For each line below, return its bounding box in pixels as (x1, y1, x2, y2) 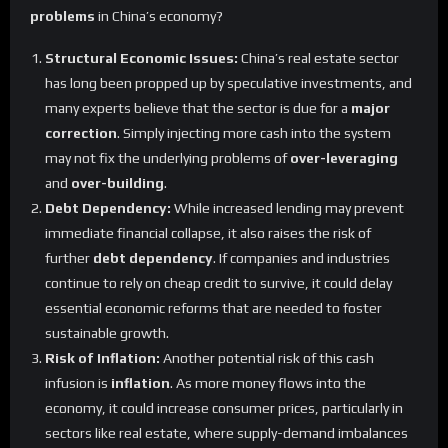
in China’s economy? (95, 8, 223, 25)
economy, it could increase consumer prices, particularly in (45, 400, 403, 417)
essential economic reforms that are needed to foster (45, 300, 382, 317)
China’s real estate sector (238, 50, 399, 67)
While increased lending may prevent (171, 200, 404, 217)
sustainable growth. (45, 325, 169, 342)
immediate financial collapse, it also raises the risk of (45, 225, 371, 242)
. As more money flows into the (170, 375, 366, 392)
